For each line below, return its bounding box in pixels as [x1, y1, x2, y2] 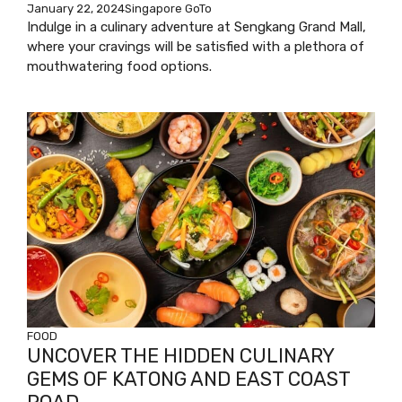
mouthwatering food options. [27, 57, 212, 74]
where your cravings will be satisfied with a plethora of [27, 38, 364, 55]
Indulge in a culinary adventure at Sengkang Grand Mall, [27, 18, 366, 35]
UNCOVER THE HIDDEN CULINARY [27, 343, 334, 368]
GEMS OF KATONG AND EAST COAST [27, 366, 350, 391]
